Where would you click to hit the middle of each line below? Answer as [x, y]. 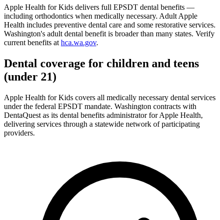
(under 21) [30, 76]
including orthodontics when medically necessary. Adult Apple [101, 16]
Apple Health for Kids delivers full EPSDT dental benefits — [99, 7]
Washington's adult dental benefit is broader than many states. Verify [109, 33]
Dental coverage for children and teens [101, 63]
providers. [19, 133]
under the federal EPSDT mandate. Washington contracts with [100, 106]
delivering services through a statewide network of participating [102, 124]
